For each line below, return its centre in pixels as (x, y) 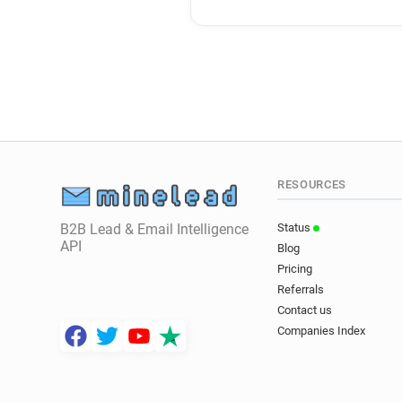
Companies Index (322, 331)
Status (296, 228)
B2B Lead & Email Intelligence (155, 230)
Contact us (305, 310)
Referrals (301, 290)
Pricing (295, 269)
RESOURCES (312, 185)
